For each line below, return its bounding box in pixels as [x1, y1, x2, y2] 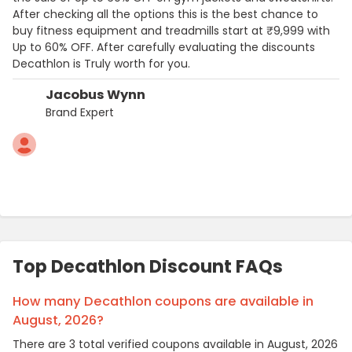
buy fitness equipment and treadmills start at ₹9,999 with [13, 22, 330, 38]
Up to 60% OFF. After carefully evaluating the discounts [13, 38, 315, 55]
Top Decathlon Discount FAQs [13, 253, 283, 279]
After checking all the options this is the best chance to [13, 5, 318, 22]
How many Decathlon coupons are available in [13, 291, 313, 310]
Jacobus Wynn [46, 85, 145, 104]
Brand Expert [46, 104, 114, 120]
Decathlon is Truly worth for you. [13, 55, 190, 71]
